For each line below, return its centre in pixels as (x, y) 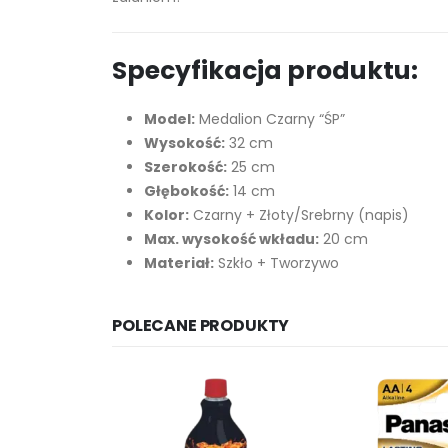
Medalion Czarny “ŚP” (270, 118)
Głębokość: (186, 190)
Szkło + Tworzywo (276, 262)
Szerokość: (185, 166)
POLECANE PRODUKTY (201, 325)
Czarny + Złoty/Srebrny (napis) (299, 214)
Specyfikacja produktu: (265, 70)
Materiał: (179, 262)
